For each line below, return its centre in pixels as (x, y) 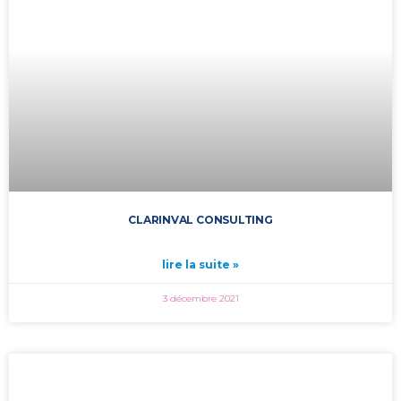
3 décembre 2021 (200, 299)
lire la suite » (200, 264)
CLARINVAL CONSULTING (200, 220)
